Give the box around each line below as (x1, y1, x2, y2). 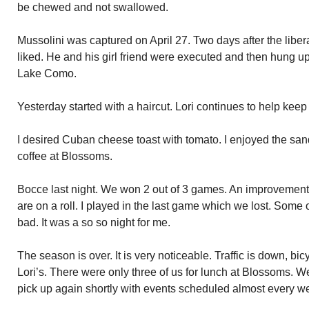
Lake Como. (17, 68, 77, 79)
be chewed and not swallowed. (17, 1, 168, 13)
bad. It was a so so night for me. (17, 217, 170, 228)
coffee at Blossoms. (17, 150, 112, 162)
